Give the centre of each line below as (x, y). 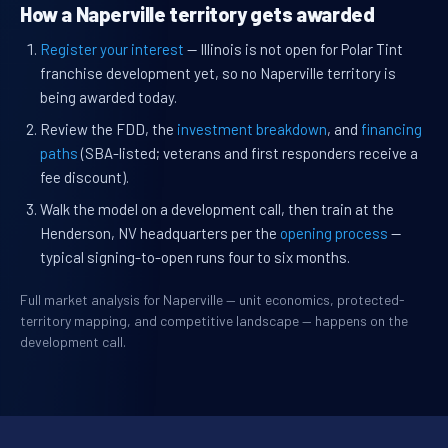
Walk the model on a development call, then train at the (217, 209)
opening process (334, 233)
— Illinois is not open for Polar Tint (293, 49)
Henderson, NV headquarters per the (160, 233)
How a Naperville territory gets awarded (197, 14)
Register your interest (112, 49)
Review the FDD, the (108, 129)
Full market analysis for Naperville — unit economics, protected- (212, 300)
